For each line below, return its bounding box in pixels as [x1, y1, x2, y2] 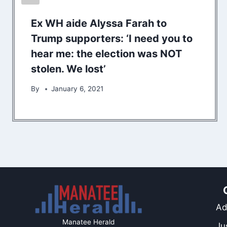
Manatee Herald [62, 217, 115, 226]
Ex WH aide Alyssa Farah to [31, 17, 167, 30]
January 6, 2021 [51, 85, 104, 93]
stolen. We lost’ [31, 63, 106, 75]
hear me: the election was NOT [31, 48, 182, 60]
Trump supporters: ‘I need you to [31, 32, 193, 45]
